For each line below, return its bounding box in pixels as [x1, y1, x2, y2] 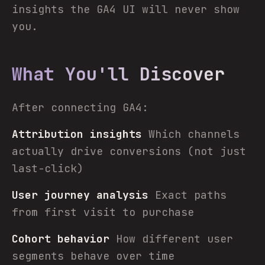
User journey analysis [12, 188, 148, 202]
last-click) [12, 161, 83, 175]
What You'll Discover [12, 62, 225, 86]
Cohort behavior [12, 232, 109, 245]
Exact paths [148, 188, 227, 202]
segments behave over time [12, 249, 174, 263]
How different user [109, 232, 233, 245]
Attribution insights [12, 127, 142, 141]
